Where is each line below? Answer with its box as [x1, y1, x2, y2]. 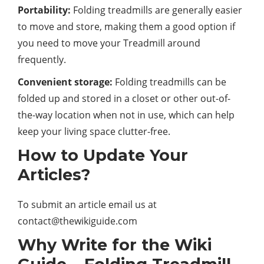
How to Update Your [18, 145, 188, 165]
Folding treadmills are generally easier [71, 3, 242, 16]
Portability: [18, 3, 71, 16]
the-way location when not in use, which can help [18, 108, 235, 121]
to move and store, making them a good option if [18, 19, 235, 33]
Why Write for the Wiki [18, 235, 212, 255]
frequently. [18, 52, 66, 66]
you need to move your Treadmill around [18, 36, 200, 49]
